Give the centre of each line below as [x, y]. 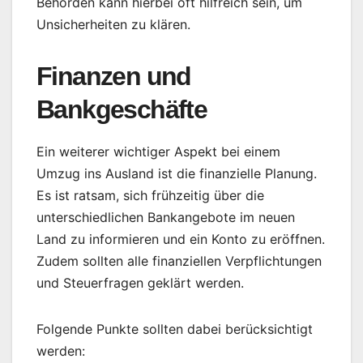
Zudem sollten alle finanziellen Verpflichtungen [179, 261]
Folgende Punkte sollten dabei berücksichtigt [175, 329]
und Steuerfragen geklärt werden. [140, 282]
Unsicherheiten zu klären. [113, 24]
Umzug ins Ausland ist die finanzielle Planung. [177, 173]
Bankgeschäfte [122, 109]
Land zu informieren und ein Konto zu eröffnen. [181, 239]
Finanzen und [114, 76]
